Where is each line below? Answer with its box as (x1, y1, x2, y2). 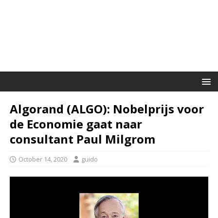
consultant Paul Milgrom (10, 131, 155, 147)
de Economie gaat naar (10, 116, 142, 132)
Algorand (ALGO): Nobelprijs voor (10, 101, 204, 117)
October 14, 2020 (18, 155, 67, 163)
